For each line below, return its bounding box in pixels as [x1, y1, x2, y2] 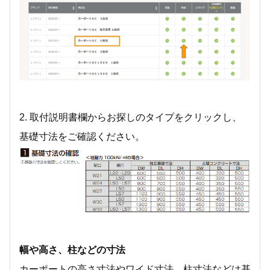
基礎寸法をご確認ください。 [19, 131, 145, 142]
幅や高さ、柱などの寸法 [19, 244, 125, 255]
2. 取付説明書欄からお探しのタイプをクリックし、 [19, 111, 242, 122]
